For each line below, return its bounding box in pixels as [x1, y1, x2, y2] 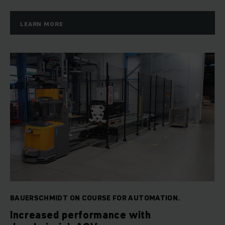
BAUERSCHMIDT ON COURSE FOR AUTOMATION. [10, 193, 180, 203]
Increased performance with [10, 208, 151, 222]
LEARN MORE [20, 20, 63, 29]
